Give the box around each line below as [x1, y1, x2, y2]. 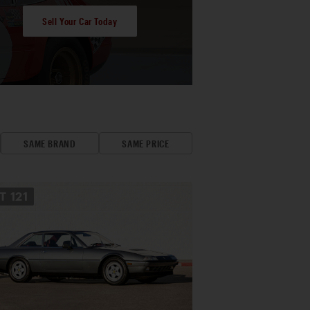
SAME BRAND [24, 137, 76, 149]
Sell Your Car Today [42, 15, 118, 27]
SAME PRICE [122, 137, 170, 149]
